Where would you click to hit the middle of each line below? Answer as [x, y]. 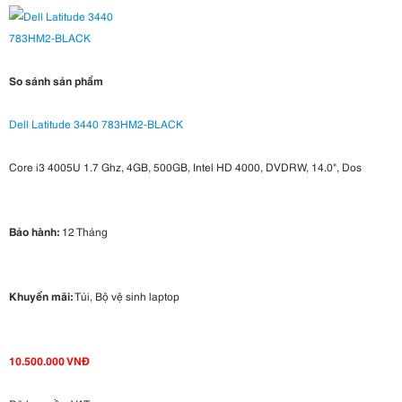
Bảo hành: [34, 232]
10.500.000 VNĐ [49, 361]
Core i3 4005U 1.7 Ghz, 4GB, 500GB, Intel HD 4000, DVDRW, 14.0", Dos [185, 167]
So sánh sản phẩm [56, 81]
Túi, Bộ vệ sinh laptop [126, 296]
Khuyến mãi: [41, 296]
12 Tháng [83, 232]
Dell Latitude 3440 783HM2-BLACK [96, 124]
